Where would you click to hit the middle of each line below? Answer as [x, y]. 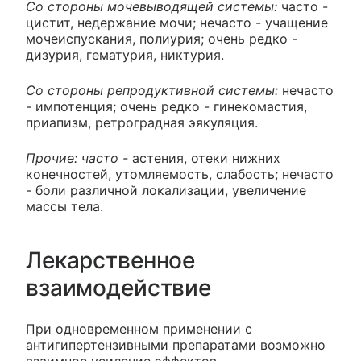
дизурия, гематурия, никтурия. [125, 54]
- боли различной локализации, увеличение [166, 190]
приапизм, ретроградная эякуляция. [142, 122]
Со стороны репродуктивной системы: [154, 90]
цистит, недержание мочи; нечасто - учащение [177, 22]
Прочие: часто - [79, 158]
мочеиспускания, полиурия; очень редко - [162, 38]
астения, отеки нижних [206, 158]
